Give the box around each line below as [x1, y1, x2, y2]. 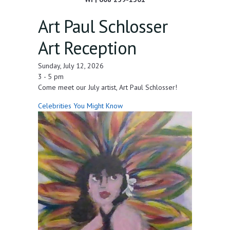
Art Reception [38, 36, 136, 60]
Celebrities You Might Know [38, 101, 123, 111]
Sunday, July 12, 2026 [38, 61, 104, 71]
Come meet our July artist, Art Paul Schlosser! [38, 83, 177, 92]
